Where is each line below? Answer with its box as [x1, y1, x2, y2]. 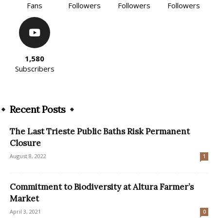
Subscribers [15, 63, 54, 73]
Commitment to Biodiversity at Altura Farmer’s [10, 181, 194, 192]
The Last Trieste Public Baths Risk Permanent [10, 126, 190, 137]
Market [10, 193, 39, 204]
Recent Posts [10, 103, 66, 115]
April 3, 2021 [10, 207, 41, 215]
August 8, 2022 [10, 152, 46, 160]
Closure [10, 137, 41, 148]
